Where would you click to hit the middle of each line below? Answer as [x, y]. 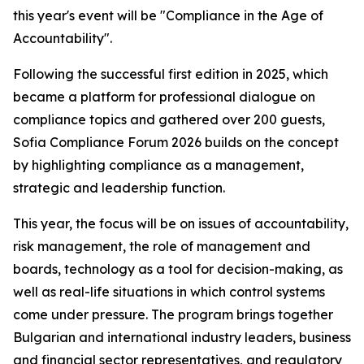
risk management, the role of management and [162, 246]
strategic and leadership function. [119, 188]
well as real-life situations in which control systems [169, 292]
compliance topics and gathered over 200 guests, [169, 119]
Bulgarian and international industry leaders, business [182, 337]
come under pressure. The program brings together [173, 314]
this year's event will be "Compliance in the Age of [168, 15]
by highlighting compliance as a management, [158, 165]
